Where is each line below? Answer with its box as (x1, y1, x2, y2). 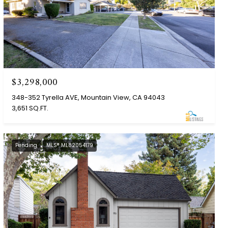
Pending (15, 141, 38, 149)
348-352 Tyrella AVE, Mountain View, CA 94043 (12, 92, 165, 102)
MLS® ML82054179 (46, 141, 94, 149)
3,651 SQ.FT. (12, 103, 49, 113)
